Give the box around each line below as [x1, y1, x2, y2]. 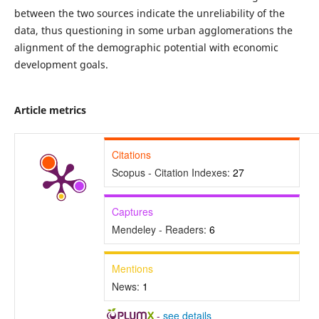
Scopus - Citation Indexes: [111, 165, 233, 180]
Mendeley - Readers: [111, 222, 209, 237]
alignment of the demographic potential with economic [14, 40, 278, 54]
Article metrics [14, 103, 86, 117]
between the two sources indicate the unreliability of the [14, 6, 285, 20]
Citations [111, 147, 151, 162]
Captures [111, 204, 153, 219]
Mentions [111, 261, 153, 276]
